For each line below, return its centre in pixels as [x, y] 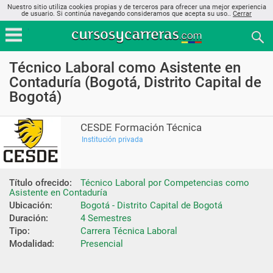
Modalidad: [32, 243]
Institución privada [113, 140]
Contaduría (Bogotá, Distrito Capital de [135, 82]
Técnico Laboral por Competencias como [165, 183]
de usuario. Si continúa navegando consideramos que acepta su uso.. [127, 14]
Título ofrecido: [41, 183]
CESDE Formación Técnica [141, 127]
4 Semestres [106, 218]
